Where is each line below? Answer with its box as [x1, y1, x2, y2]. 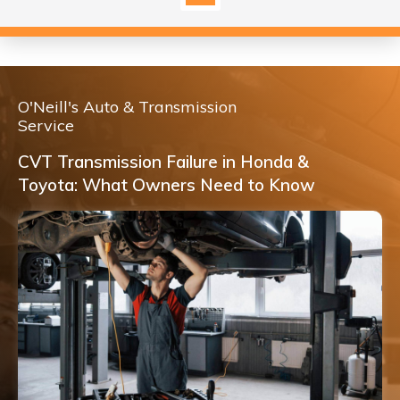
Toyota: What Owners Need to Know [18, 174, 315, 196]
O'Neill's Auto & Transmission [18, 96, 237, 117]
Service [18, 115, 74, 136]
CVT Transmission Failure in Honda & [18, 151, 309, 172]
